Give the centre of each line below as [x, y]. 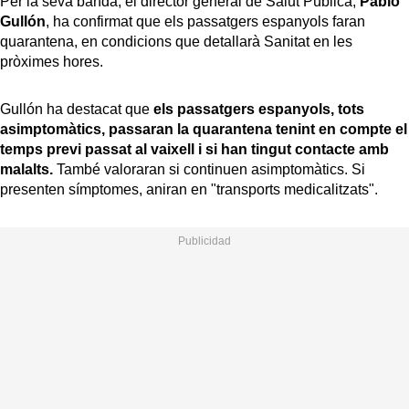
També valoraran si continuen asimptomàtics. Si [209, 169]
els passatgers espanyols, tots [257, 109]
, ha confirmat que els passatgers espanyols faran [205, 21]
